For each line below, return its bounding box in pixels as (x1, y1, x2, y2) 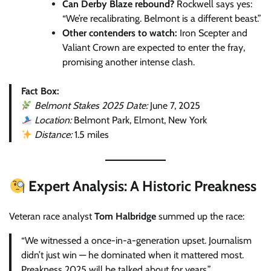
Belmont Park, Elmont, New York (71, 114, 207, 126)
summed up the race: (156, 211, 244, 223)
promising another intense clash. (62, 56, 195, 68)
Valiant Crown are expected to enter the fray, (62, 42, 245, 54)
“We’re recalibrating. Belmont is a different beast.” (62, 13, 261, 25)
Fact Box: (21, 85, 59, 97)
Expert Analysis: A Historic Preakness (25, 177, 257, 195)
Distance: (34, 129, 73, 141)
